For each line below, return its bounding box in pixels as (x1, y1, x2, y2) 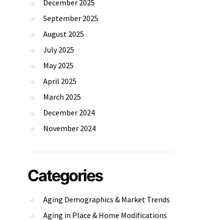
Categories (27, 166, 103, 185)
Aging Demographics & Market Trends (43, 194, 170, 204)
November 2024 (43, 123, 96, 133)
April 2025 (43, 76, 77, 86)
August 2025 (43, 29, 84, 39)
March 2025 (43, 92, 81, 102)
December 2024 (43, 108, 95, 117)
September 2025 (43, 13, 98, 23)
